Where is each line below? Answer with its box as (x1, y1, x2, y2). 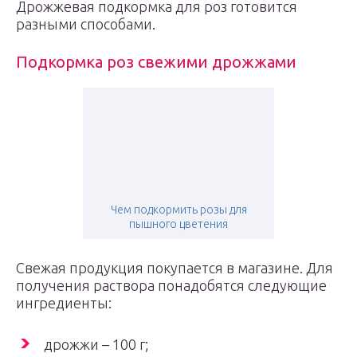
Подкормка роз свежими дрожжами (16, 53, 296, 71)
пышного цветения (129, 218, 228, 230)
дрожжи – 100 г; (44, 336, 148, 352)
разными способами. (16, 16, 155, 32)
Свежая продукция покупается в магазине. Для (16, 260, 333, 276)
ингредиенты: (16, 295, 112, 311)
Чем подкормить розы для (110, 203, 247, 216)
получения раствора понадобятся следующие (16, 277, 327, 293)
